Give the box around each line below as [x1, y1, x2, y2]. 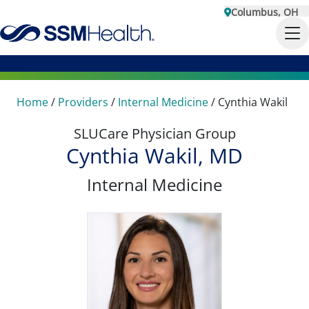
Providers [58, 94, 108, 110]
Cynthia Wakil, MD [66, 141, 243, 170]
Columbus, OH [231, 6, 298, 19]
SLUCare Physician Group [73, 124, 236, 143]
